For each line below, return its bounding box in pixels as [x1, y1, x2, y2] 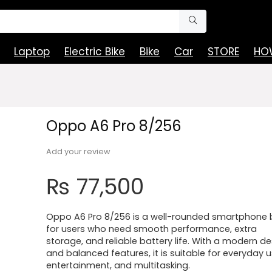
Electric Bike [64, 44, 125, 59]
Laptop [14, 44, 50, 59]
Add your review [46, 146, 110, 157]
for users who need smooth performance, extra [46, 223, 257, 235]
